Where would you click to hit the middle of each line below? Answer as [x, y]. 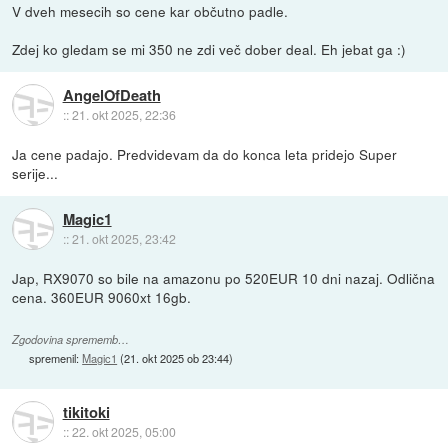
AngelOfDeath [111, 94]
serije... [35, 173]
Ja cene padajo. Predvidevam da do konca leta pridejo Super [205, 154]
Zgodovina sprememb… [71, 339]
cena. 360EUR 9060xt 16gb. [102, 297]
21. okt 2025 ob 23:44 [177, 357]
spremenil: [56, 357]
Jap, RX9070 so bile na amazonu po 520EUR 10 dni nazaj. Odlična [224, 278]
